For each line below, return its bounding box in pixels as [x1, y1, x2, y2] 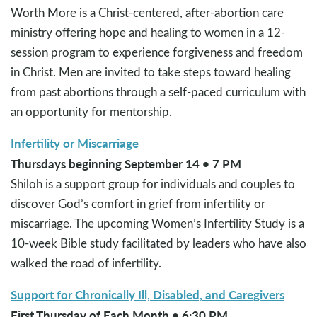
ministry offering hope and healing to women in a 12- [11, 23, 285, 40]
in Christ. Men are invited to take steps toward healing [11, 63, 291, 80]
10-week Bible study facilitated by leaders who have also [11, 234, 306, 251]
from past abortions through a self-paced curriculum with [11, 83, 306, 100]
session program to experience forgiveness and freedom [11, 43, 303, 60]
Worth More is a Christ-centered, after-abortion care [11, 4, 284, 21]
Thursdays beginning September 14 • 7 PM [11, 154, 241, 172]
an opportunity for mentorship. [11, 103, 172, 120]
